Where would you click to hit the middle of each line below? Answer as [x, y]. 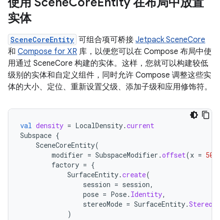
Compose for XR [47, 51]
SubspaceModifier [127, 155]
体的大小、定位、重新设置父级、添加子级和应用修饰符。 [110, 87]
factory [65, 165]
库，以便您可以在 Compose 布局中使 [144, 51]
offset [174, 155]
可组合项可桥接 [106, 40]
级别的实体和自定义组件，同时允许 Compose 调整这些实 [110, 75]
